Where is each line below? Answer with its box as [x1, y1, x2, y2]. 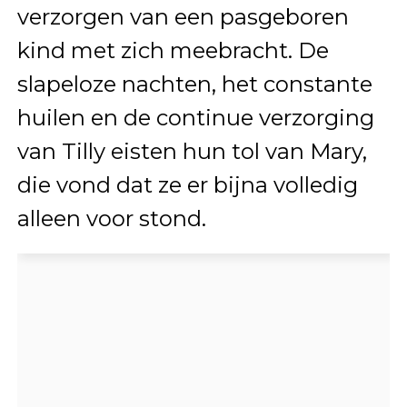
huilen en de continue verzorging [16, 104, 374, 132]
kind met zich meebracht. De [16, 37, 329, 65]
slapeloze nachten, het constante [16, 71, 372, 98]
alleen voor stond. [16, 205, 206, 233]
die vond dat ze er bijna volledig [16, 172, 358, 199]
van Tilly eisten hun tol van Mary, [16, 138, 367, 165]
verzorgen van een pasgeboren [16, 4, 349, 31]
